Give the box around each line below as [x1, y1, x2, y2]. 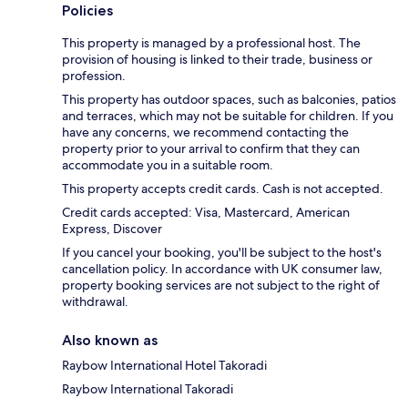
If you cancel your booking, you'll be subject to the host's [62, 244, 382, 261]
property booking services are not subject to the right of [62, 277, 380, 294]
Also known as [62, 331, 158, 350]
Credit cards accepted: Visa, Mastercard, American [62, 204, 350, 221]
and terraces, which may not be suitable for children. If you [62, 107, 393, 125]
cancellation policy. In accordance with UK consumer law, [62, 260, 382, 278]
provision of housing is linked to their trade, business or [62, 51, 372, 68]
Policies [62, 2, 113, 20]
